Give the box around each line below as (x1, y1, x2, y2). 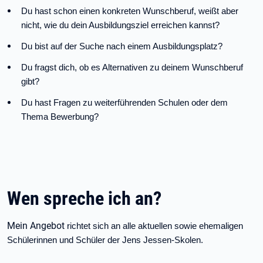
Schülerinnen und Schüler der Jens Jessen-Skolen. (7, 235, 203, 245)
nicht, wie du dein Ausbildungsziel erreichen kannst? (21, 21, 220, 30)
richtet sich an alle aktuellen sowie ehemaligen (67, 221, 243, 231)
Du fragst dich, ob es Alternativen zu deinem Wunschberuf (21, 63, 243, 72)
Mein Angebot (7, 220, 67, 231)
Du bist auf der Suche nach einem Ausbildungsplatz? (21, 42, 222, 51)
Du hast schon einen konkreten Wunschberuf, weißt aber (21, 6, 238, 16)
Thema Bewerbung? (21, 112, 99, 122)
